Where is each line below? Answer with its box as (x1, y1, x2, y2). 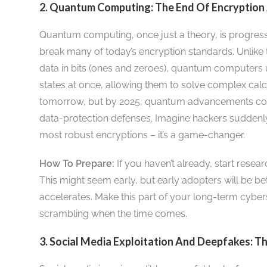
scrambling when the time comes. (39, 207, 187, 219)
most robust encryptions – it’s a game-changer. (39, 129, 245, 141)
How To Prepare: (39, 157, 114, 169)
